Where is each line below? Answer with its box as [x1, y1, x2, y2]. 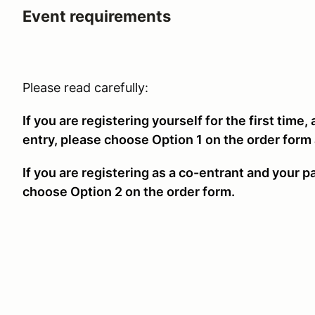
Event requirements [22, 7, 171, 25]
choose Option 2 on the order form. [22, 184, 235, 199]
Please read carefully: [22, 80, 148, 95]
